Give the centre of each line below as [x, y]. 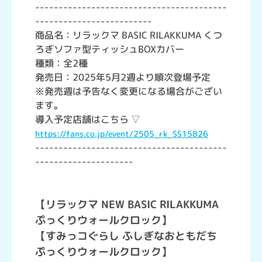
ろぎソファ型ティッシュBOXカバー [110, 49]
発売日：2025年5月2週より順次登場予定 [123, 77]
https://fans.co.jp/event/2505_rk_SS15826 [122, 134]
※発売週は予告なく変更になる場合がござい [129, 91]
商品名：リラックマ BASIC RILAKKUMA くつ [129, 35]
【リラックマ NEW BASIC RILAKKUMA [127, 204]
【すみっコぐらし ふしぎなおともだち [126, 236]
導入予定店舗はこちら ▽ [88, 119]
